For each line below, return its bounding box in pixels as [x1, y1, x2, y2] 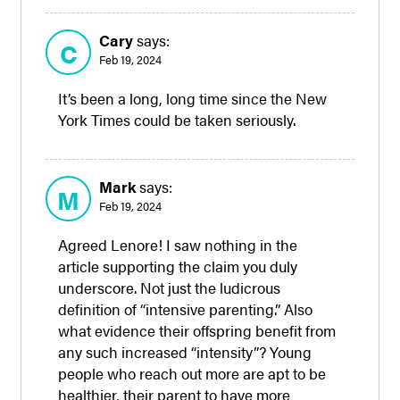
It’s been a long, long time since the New [58, 87, 328, 109]
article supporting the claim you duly [58, 254, 298, 277]
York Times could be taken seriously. [58, 108, 296, 130]
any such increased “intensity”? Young [58, 340, 312, 362]
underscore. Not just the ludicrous [58, 276, 281, 298]
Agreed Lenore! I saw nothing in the [58, 233, 298, 255]
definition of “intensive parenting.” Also [58, 297, 313, 320]
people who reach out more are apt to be [58, 362, 327, 384]
